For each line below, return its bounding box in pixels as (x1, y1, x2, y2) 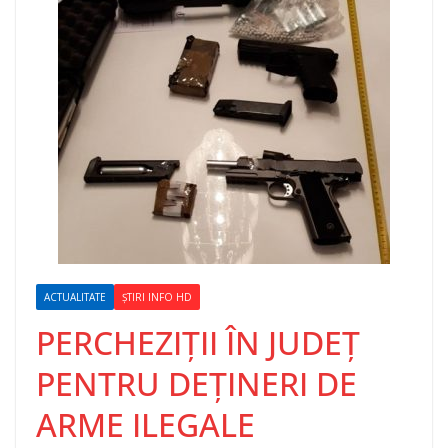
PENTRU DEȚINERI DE (36, 362, 357, 406)
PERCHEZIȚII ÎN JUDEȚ (36, 321, 360, 365)
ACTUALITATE (44, 290, 106, 305)
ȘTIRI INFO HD (122, 290, 192, 305)
